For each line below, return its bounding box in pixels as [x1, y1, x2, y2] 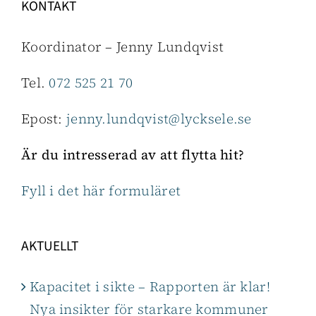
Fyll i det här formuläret [21, 181, 181, 200]
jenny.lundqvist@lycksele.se [66, 109, 252, 128]
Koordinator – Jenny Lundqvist [21, 37, 224, 56]
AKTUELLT [21, 236, 78, 257]
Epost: [21, 109, 66, 128]
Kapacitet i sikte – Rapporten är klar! [30, 277, 270, 296]
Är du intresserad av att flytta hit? [21, 145, 248, 164]
